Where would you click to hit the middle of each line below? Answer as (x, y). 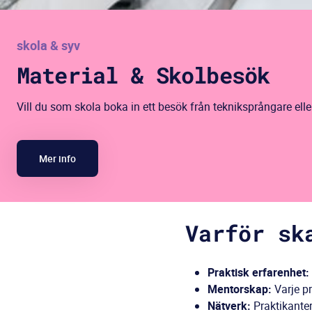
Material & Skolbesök (143, 75)
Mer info (57, 158)
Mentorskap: (240, 289)
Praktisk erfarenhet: (258, 272)
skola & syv (48, 45)
